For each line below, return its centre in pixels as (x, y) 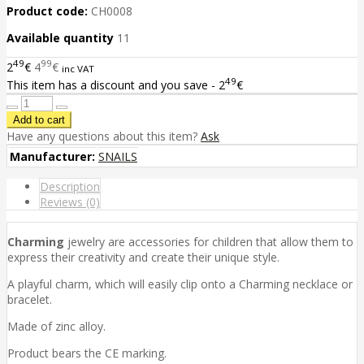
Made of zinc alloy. (56, 327)
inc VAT (78, 68)
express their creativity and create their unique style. (143, 258)
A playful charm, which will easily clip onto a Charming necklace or (180, 284)
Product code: (47, 11)
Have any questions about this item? (104, 136)
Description (70, 187)
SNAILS (118, 157)
